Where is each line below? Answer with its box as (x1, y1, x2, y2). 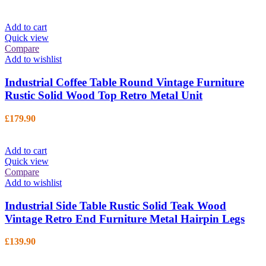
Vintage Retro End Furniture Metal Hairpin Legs (5, 212, 245, 225)
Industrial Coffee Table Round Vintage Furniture (5, 76, 244, 89)
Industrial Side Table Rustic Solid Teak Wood (5, 199, 226, 212)
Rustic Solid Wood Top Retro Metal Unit (5, 89, 202, 102)
